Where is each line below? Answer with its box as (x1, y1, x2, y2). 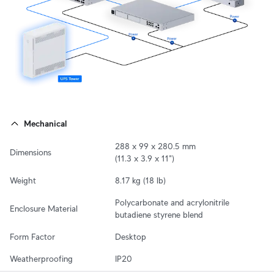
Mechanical (24, 118, 67, 128)
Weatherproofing (10, 253, 73, 264)
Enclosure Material (10, 203, 78, 213)
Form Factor (10, 231, 55, 242)
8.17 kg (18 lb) (115, 175, 166, 185)
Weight (10, 175, 36, 185)
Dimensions (10, 147, 51, 157)
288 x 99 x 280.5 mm (115, 141, 196, 151)
